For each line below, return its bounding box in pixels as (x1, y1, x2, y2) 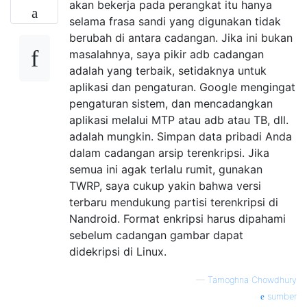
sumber (265, 291, 297, 302)
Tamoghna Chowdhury (208, 274, 297, 285)
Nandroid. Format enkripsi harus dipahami (69, 211, 286, 225)
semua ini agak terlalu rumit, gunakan (69, 162, 262, 176)
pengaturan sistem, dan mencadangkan (69, 96, 273, 110)
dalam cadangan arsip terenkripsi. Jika (69, 145, 269, 160)
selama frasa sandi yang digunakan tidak (69, 14, 281, 28)
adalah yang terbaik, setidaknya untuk (69, 63, 267, 77)
